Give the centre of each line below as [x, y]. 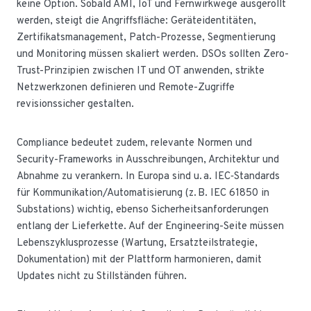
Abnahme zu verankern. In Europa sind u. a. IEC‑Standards [148, 176]
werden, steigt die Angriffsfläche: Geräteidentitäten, [136, 21]
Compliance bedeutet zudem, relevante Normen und [134, 143]
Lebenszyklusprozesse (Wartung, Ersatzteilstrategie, [137, 243]
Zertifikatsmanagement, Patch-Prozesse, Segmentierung [146, 37]
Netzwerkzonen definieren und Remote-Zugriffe [126, 87]
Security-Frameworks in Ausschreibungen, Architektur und [148, 160]
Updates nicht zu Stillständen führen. [102, 276]
